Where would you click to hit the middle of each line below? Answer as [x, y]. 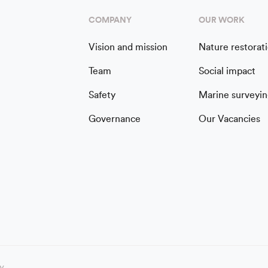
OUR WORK [221, 21]
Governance [115, 119]
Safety [102, 95]
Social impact [227, 71]
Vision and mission [128, 48]
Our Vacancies [229, 119]
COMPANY [110, 21]
